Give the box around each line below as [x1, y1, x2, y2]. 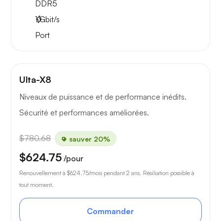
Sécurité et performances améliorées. [19, 108, 149, 118]
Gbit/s [37, 14, 60, 25]
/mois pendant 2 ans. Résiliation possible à [89, 169, 194, 177]
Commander [87, 206, 134, 217]
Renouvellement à [19, 169, 67, 177]
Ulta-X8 [19, 74, 51, 85]
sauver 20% [67, 134, 110, 143]
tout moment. [19, 181, 54, 189]
